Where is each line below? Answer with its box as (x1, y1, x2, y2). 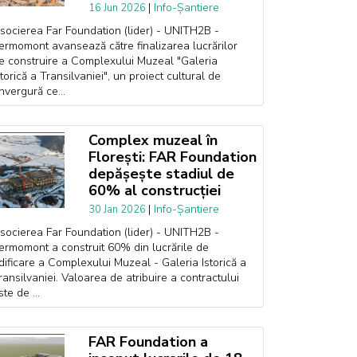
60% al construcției (88, 181, 221, 200)
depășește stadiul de (88, 164, 234, 183)
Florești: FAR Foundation (88, 147, 257, 167)
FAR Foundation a (88, 332, 208, 351)
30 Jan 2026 (88, 202, 148, 217)
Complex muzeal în (88, 131, 218, 150)
